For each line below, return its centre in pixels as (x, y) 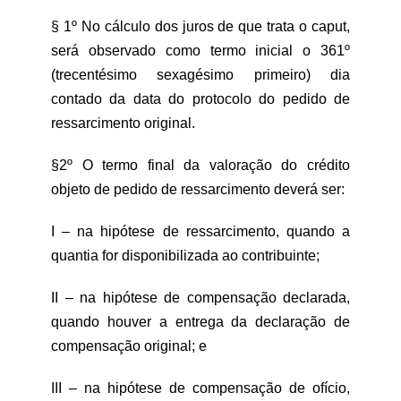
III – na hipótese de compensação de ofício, (200, 388)
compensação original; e (129, 346)
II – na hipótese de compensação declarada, (200, 298)
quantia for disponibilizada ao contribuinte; (185, 256)
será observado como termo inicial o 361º (200, 51)
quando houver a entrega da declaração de (200, 322)
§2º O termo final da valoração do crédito (200, 165)
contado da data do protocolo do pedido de (200, 99)
